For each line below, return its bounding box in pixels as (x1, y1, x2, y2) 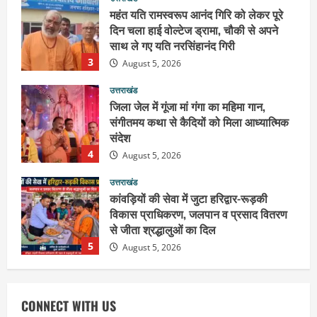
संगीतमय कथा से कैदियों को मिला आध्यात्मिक (110, 113, 289, 130)
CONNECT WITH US (21, 296, 116, 315)
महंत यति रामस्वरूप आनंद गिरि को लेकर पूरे (110, 5, 283, 23)
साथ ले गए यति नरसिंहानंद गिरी (110, 36, 235, 54)
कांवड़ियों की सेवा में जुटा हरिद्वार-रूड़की (110, 189, 267, 207)
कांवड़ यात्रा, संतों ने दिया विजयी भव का (110, 296, 270, 314)
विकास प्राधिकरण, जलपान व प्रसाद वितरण (110, 204, 287, 222)
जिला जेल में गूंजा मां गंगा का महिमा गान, (110, 97, 265, 115)
